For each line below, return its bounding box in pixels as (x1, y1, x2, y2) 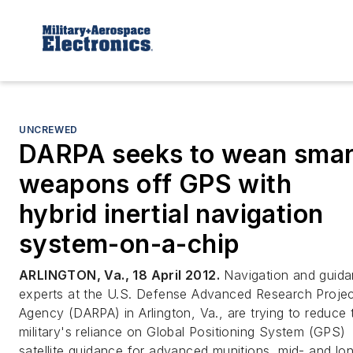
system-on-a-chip (19, 228, 240, 259)
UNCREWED (19, 123, 78, 136)
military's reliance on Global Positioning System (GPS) (19, 323, 346, 340)
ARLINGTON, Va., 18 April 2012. (19, 266, 220, 283)
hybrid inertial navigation (19, 198, 324, 229)
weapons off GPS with (19, 168, 292, 199)
